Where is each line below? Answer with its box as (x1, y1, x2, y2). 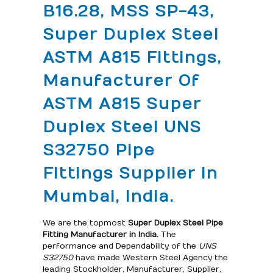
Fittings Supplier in (42, 163, 218, 183)
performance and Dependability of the (42, 241, 199, 251)
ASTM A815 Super (42, 94, 201, 113)
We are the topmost (42, 218, 128, 228)
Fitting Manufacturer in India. (42, 229, 161, 239)
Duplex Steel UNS (42, 117, 201, 136)
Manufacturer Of (42, 71, 199, 90)
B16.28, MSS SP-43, (42, 1, 214, 21)
